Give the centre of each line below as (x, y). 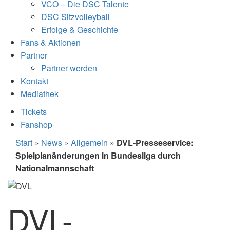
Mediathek (40, 93)
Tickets (34, 111)
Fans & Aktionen (51, 42)
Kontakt (34, 81)
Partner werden (69, 68)
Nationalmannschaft (55, 168)
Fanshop (36, 124)
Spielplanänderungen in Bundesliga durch (98, 155)
